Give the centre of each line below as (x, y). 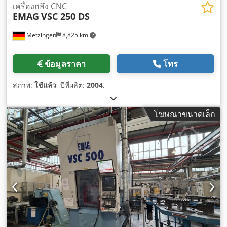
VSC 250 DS (65, 16)
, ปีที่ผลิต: (71, 85)
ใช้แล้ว (45, 85)
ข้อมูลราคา (65, 64)
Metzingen (41, 35)
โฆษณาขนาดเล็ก (184, 114)
